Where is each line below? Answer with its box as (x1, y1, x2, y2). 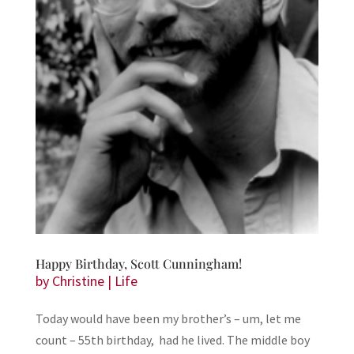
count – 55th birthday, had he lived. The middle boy (35, 332, 310, 348)
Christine (51, 272, 104, 290)
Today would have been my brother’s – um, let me (35, 311, 301, 326)
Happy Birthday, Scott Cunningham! (35, 255, 242, 272)
